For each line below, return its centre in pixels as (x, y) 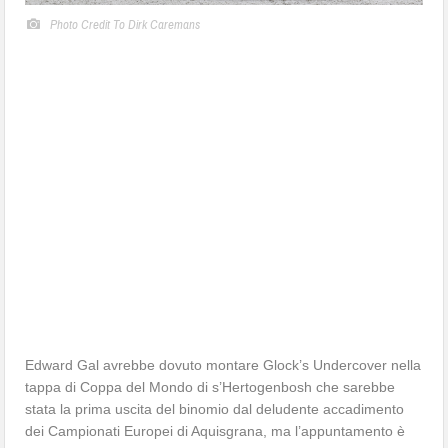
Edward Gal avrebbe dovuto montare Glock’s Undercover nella (223, 364)
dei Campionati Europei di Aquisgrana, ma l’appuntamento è (215, 430)
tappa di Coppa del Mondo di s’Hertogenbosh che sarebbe (210, 386)
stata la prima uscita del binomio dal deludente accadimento (215, 408)
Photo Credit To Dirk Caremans (125, 24)
